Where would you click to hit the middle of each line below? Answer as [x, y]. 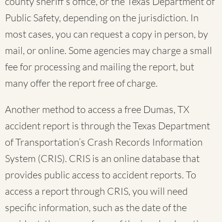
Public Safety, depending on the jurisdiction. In [102, 18]
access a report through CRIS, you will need [96, 191]
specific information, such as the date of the [96, 208]
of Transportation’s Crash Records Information [104, 142]
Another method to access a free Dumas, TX [97, 110]
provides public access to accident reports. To [101, 175]
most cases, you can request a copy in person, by [107, 34]
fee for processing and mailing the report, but [100, 67]
